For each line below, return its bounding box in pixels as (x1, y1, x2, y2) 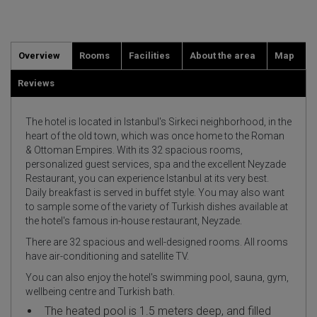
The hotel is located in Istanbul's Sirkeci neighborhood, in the (25, 115, 292, 127)
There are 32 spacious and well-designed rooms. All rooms (25, 236, 288, 248)
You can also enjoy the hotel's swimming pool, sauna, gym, (25, 271, 289, 283)
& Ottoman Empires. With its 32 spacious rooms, (25, 144, 243, 156)
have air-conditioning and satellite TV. (25, 250, 189, 262)
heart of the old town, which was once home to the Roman (25, 129, 284, 142)
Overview (18, 50, 60, 61)
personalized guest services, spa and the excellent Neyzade (25, 158, 286, 170)
